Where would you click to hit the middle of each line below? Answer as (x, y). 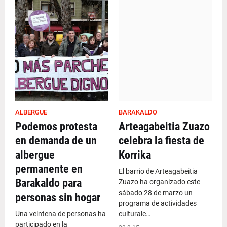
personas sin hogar (58, 197)
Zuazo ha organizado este (159, 182)
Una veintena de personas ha (61, 214)
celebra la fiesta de (161, 141)
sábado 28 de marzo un (156, 193)
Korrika (135, 155)
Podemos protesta (56, 126)
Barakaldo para (48, 183)
